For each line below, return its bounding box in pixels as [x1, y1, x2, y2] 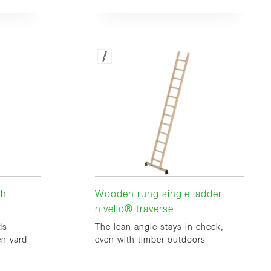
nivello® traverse [95, 205, 174, 215]
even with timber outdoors [95, 236, 206, 245]
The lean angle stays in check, [95, 223, 224, 232]
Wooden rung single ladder [95, 190, 222, 200]
